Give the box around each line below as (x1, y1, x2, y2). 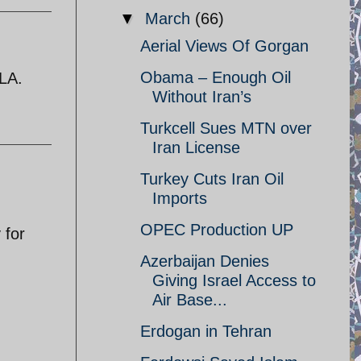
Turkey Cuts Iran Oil (140, 170, 284, 188)
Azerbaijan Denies (140, 252, 269, 270)
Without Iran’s (152, 88, 251, 106)
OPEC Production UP (140, 221, 293, 239)
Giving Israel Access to (152, 272, 316, 289)
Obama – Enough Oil (140, 68, 291, 86)
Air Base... (152, 291, 227, 309)
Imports (152, 189, 207, 207)
